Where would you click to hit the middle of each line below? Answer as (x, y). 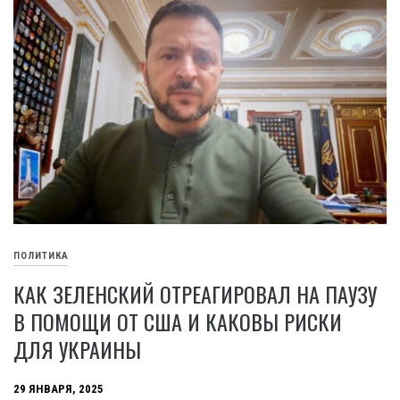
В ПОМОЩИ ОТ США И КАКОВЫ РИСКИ (178, 321)
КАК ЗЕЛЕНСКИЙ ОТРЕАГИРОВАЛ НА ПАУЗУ (195, 293)
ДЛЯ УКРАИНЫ (77, 349)
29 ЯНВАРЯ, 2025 (58, 388)
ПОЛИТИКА (41, 255)
